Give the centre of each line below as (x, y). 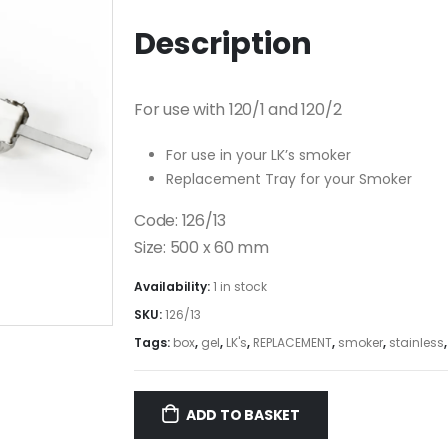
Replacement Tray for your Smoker (289, 178)
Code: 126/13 (180, 220)
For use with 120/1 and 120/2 (238, 109)
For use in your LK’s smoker (258, 154)
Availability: (173, 287)
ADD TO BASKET (243, 414)
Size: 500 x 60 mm (201, 247)
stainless (416, 343)
